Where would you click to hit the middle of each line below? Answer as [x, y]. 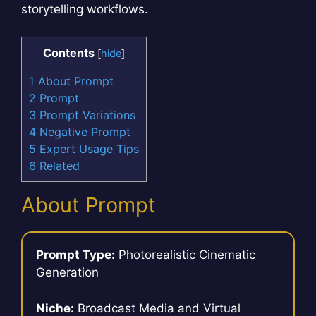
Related [58, 165]
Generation [68, 273]
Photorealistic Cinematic [186, 255]
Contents [69, 53]
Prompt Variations [86, 115]
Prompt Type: [76, 255]
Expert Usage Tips [87, 148]
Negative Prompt [83, 132]
